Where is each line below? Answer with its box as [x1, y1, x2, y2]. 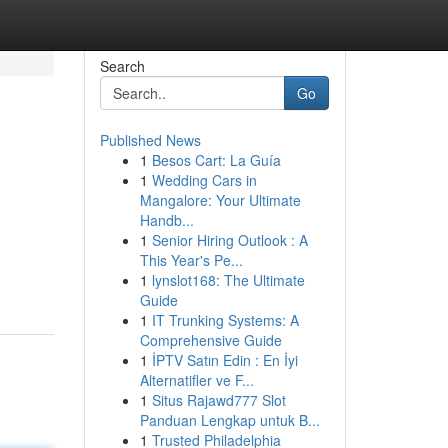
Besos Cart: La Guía [151, 150, 281, 170]
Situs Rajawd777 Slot [151, 390, 286, 410]
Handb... [139, 210, 194, 230]
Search [99, 56, 145, 76]
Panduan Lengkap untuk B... [139, 410, 320, 430]
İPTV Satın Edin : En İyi [151, 350, 298, 370]
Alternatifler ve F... [139, 370, 254, 390]
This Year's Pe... [139, 250, 243, 270]
